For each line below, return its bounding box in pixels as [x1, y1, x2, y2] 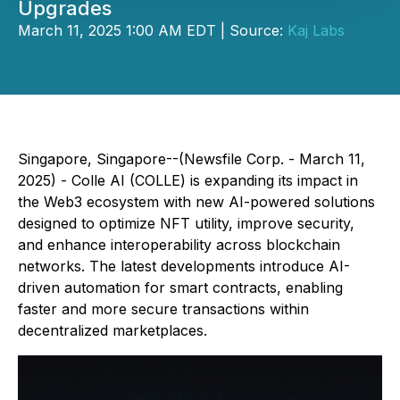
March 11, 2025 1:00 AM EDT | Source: [18, 21, 287, 39]
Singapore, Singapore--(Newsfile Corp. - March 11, [18, 150, 365, 168]
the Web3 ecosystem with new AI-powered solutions [18, 193, 375, 211]
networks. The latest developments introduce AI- [18, 257, 350, 275]
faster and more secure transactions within [18, 300, 309, 318]
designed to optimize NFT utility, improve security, [18, 214, 354, 232]
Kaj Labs [287, 21, 345, 39]
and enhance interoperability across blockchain [18, 236, 340, 254]
